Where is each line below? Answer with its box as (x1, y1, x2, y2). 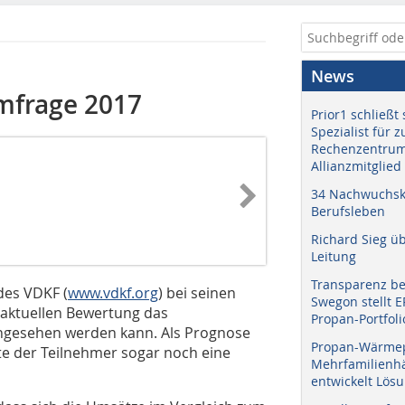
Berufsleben (311, 202, 385, 220)
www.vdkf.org (68, 282, 158, 303)
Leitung (311, 248, 356, 265)
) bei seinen (158, 282, 236, 303)
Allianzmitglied (311, 157, 401, 174)
